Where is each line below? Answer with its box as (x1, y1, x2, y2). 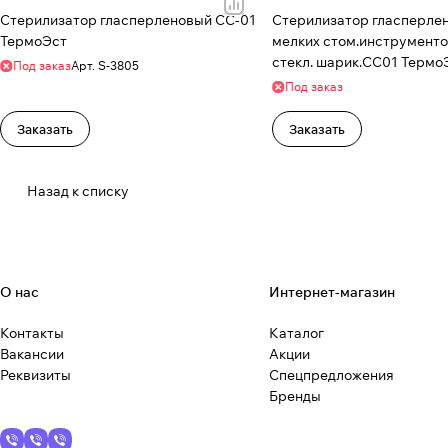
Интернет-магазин (268, 283, 395, 301)
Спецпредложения (268, 366, 394, 384)
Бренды (268, 387, 321, 405)
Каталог (268, 324, 324, 342)
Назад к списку (27, 182, 129, 200)
